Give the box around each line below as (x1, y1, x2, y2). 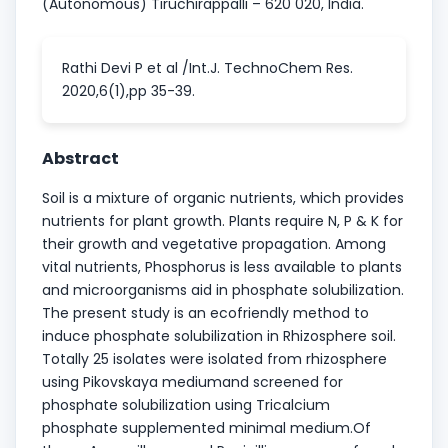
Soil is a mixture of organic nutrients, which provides (42, 187, 404, 208)
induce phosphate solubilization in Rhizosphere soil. (42, 325, 396, 346)
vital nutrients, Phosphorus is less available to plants (42, 256, 402, 277)
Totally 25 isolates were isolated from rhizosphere (42, 348, 387, 369)
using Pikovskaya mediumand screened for (42, 371, 343, 392)
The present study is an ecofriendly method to (42, 302, 369, 323)
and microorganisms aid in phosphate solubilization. (42, 279, 404, 300)
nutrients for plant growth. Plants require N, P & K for (42, 210, 403, 231)
